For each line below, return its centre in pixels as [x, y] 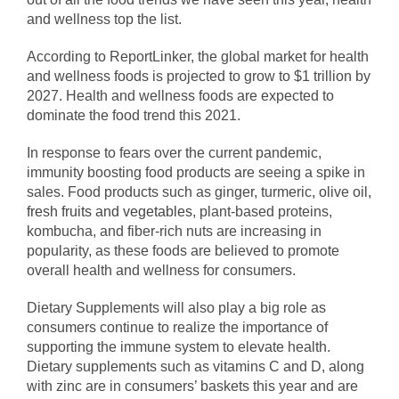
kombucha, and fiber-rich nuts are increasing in [174, 232]
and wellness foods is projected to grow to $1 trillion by [198, 77]
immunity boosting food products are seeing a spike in [195, 173]
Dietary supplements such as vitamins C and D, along [195, 367]
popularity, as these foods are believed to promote [183, 251]
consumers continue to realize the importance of [177, 328]
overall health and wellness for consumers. [161, 271]
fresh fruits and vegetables [109, 212]
